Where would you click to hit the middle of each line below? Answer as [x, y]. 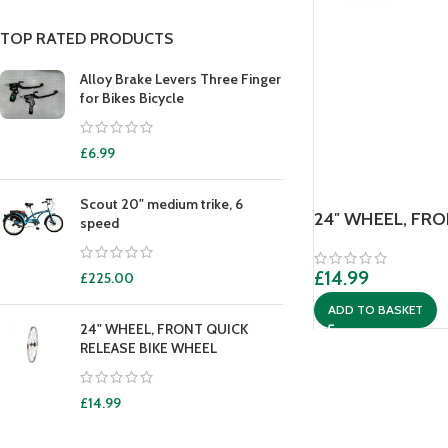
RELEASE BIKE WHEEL [148, 348]
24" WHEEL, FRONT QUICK [164, 329]
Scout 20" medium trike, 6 [161, 204]
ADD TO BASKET [375, 309]
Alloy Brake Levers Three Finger [180, 79]
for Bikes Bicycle [132, 98]
